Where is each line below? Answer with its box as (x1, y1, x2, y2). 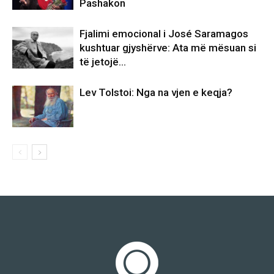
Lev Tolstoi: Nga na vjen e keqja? (80, 86, 232, 98)
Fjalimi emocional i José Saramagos (80, 27, 248, 40)
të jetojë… (80, 55, 126, 68)
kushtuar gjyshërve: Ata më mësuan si (80, 41, 256, 54)
